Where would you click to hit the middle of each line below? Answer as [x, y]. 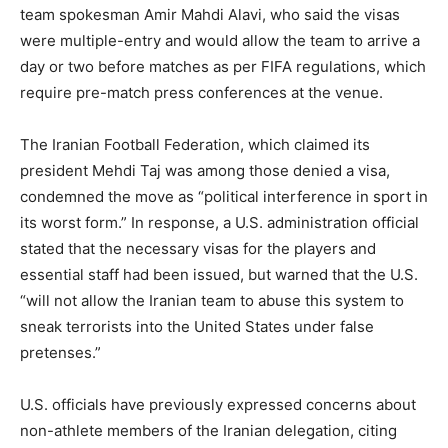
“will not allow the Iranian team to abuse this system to [212, 300]
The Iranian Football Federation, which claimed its [195, 144]
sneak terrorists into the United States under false [197, 326]
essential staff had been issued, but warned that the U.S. [219, 274]
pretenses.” [60, 352]
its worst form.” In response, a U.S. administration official [219, 222]
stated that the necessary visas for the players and [198, 248]
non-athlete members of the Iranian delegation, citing [208, 430]
